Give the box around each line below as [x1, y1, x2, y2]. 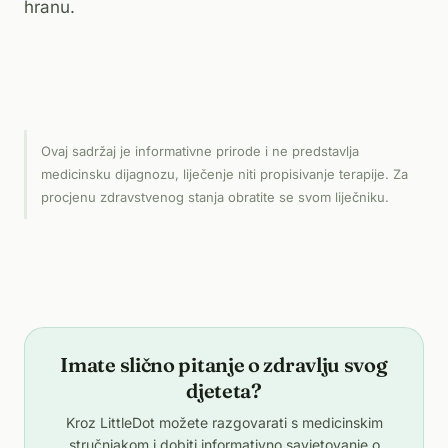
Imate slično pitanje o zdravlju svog [60, 352, 388, 377]
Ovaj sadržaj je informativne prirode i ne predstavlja [41, 143, 359, 159]
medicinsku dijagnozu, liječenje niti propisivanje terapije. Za [41, 166, 408, 182]
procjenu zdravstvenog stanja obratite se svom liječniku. [41, 189, 389, 205]
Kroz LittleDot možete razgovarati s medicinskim [65, 414, 383, 431]
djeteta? [186, 378, 262, 403]
